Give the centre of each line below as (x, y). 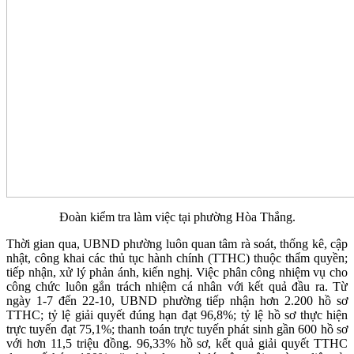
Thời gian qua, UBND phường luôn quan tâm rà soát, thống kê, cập (177, 244)
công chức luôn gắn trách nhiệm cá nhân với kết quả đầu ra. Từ (177, 287)
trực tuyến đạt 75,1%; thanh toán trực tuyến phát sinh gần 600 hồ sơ (177, 330)
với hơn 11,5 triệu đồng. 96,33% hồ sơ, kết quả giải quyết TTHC (177, 344)
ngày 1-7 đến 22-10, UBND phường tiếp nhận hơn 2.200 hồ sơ (177, 301)
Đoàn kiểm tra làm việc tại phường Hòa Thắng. (177, 217)
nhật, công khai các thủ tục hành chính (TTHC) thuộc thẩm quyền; (177, 258)
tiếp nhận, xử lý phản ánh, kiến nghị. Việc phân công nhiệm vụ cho (177, 273)
